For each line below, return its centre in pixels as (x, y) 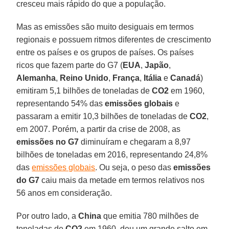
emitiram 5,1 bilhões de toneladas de (84, 91)
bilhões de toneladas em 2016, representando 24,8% (112, 155)
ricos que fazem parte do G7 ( (70, 65)
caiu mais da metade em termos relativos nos (122, 180)
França (126, 78)
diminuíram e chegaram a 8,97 (135, 142)
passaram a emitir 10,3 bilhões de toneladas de (103, 117)
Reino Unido (84, 78)
